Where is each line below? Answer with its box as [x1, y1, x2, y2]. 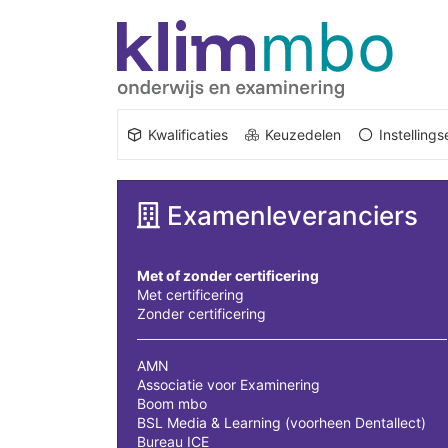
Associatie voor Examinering [137, 376, 320, 393]
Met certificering [137, 286, 244, 303]
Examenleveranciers [160, 200, 418, 231]
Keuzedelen [261, 126, 341, 143]
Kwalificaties [143, 126, 228, 143]
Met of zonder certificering [137, 267, 319, 284]
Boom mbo [137, 395, 207, 412]
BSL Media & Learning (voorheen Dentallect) [137, 414, 426, 431]
